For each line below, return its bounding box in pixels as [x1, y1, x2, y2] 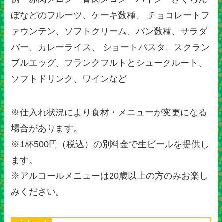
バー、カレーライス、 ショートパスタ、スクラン [11, 42, 210, 52]
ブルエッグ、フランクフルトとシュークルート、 [11, 57, 208, 68]
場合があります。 [11, 123, 83, 133]
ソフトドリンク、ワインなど [11, 73, 127, 84]
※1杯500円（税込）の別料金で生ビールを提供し [11, 139, 210, 149]
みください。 [11, 186, 65, 197]
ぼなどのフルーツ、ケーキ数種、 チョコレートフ [11, 10, 210, 20]
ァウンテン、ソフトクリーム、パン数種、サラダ [11, 26, 208, 36]
